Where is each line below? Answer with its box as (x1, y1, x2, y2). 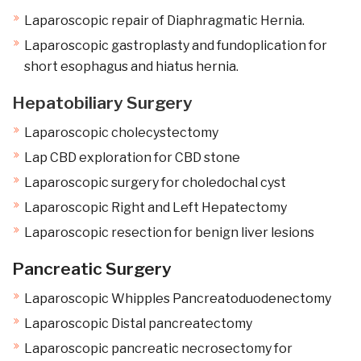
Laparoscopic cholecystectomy (24, 125, 218, 140)
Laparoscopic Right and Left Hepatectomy (24, 200, 287, 215)
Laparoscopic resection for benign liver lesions (24, 225, 314, 240)
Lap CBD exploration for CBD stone (24, 150, 240, 165)
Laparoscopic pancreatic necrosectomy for (24, 341, 293, 356)
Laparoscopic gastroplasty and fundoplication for (24, 38, 327, 53)
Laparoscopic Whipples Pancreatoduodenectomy (24, 291, 331, 306)
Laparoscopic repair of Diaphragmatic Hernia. (24, 13, 305, 28)
